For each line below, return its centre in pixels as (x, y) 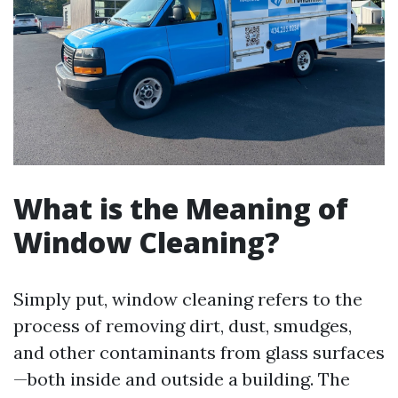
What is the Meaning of (181, 208)
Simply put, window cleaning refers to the (188, 298)
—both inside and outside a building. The (182, 378)
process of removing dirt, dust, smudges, (183, 325)
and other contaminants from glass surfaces (199, 352)
